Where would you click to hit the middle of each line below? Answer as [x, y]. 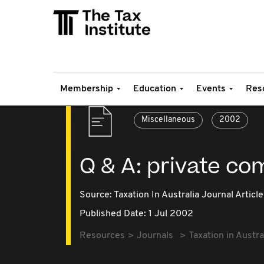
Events [211, 89]
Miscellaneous [168, 120]
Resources [102, 236]
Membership [87, 89]
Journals [155, 236]
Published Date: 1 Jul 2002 [136, 214]
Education [155, 89]
